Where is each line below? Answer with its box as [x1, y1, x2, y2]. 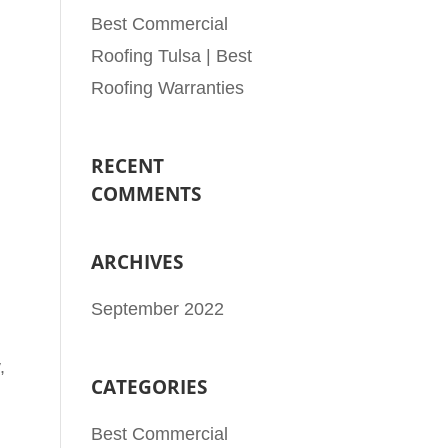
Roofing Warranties [91, 77, 245, 98]
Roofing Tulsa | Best [91, 45, 253, 66]
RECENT [91, 152, 165, 179]
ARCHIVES [91, 248, 184, 275]
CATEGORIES [91, 373, 208, 400]
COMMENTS [91, 180, 202, 207]
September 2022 [91, 298, 225, 319]
